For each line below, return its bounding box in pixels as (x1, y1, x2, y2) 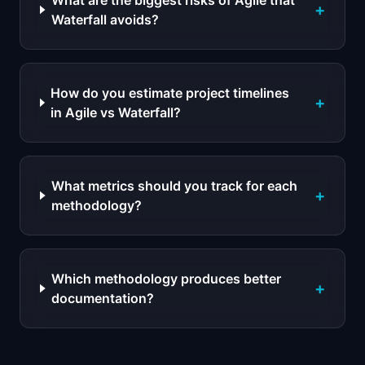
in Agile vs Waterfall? (51, 104, 182, 121)
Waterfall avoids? (51, 11, 159, 28)
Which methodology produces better (51, 270, 282, 287)
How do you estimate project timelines (51, 85, 290, 101)
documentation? (51, 290, 155, 306)
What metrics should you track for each (51, 178, 298, 194)
